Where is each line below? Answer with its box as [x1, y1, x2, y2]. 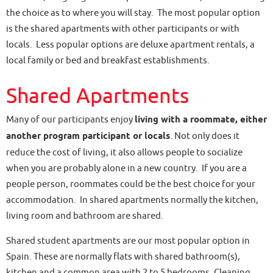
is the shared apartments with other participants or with [6, 23, 239, 35]
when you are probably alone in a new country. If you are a [6, 162, 247, 175]
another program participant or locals [6, 130, 170, 143]
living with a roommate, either [135, 113, 267, 127]
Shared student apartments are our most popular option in [6, 235, 250, 247]
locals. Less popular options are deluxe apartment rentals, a [6, 38, 255, 51]
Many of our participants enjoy [6, 113, 135, 126]
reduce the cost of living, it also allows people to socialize [6, 146, 243, 159]
